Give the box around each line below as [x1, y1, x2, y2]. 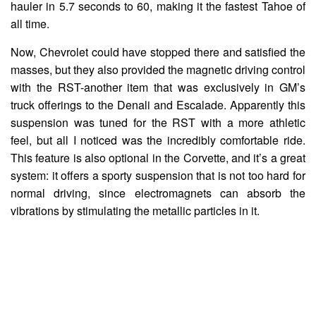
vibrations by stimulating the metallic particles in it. [11, 202, 260, 219]
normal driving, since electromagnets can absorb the [11, 184, 305, 201]
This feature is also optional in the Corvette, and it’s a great [11, 149, 305, 166]
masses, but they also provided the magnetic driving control [11, 61, 305, 78]
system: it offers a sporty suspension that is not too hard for [11, 166, 305, 183]
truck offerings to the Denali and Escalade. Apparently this [11, 96, 305, 113]
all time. [11, 15, 49, 32]
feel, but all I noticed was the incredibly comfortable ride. [11, 131, 305, 148]
